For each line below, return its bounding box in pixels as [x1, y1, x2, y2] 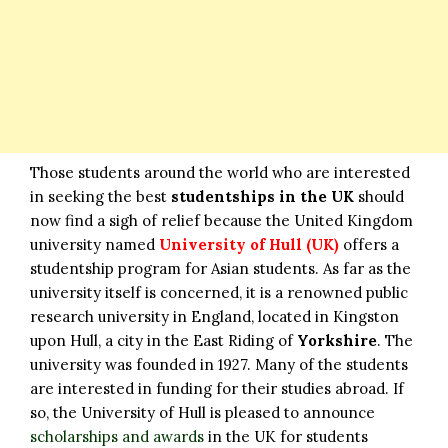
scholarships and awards [30, 426, 204, 446]
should [354, 186, 404, 206]
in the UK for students [204, 426, 368, 446]
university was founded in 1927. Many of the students [30, 354, 408, 374]
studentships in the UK [171, 186, 354, 206]
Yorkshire [297, 330, 377, 350]
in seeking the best [30, 186, 171, 206]
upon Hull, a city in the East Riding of [30, 330, 297, 350]
